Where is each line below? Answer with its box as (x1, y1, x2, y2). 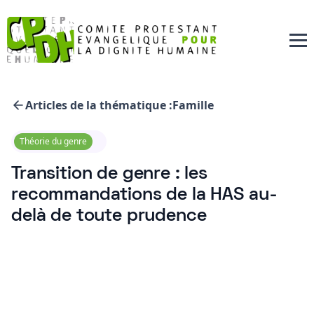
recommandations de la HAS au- (11, 187, 278, 203)
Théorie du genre (20, 135, 87, 147)
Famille (172, 97, 214, 113)
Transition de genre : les (11, 166, 207, 182)
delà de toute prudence (11, 208, 207, 224)
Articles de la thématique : (25, 97, 172, 113)
